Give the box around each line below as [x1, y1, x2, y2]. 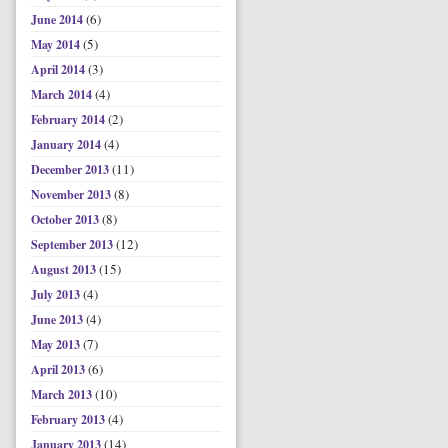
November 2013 [31, 186, 114, 203]
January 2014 [31, 136, 104, 153]
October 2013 [31, 211, 102, 228]
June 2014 [31, 11, 86, 28]
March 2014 [31, 86, 95, 103]
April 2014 [31, 61, 88, 78]
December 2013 [31, 161, 112, 178]
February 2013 [31, 411, 108, 428]
